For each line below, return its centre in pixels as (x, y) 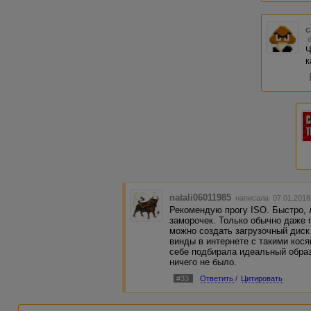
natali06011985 (201, 197)
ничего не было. (203, 262)
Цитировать (262, 278)
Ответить (217, 278)
